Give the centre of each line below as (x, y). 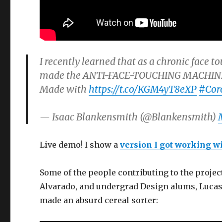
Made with (64, 89)
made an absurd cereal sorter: (99, 200)
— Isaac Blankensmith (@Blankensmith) (129, 117)
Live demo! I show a (80, 145)
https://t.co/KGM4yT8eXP (143, 89)
